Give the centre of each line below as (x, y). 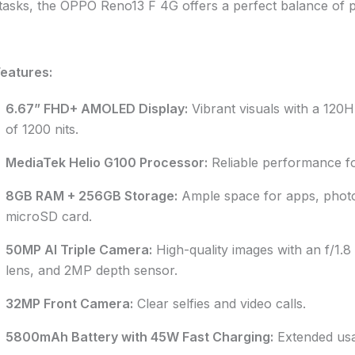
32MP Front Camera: (69, 304)
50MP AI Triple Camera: (78, 250)
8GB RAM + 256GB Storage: (91, 196)
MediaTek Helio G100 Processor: (106, 163)
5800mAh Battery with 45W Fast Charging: (139, 337)
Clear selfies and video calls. (219, 304)
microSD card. (48, 217)
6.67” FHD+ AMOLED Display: (96, 109)
